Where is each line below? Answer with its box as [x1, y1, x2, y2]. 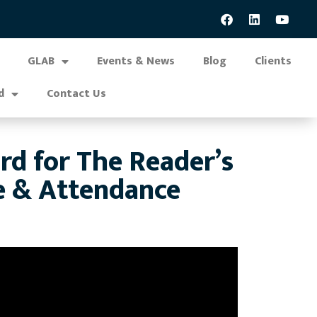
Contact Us [47, 84, 107, 103]
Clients [254, 52, 292, 71]
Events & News [96, 52, 175, 71]
